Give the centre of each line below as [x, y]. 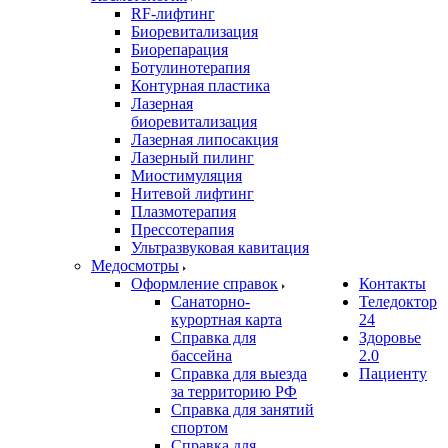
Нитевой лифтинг [192, 193]
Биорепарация [179, 49]
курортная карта [226, 319]
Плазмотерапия [183, 211]
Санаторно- [210, 301]
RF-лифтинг [173, 13]
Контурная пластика [200, 85]
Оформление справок [204, 283]
